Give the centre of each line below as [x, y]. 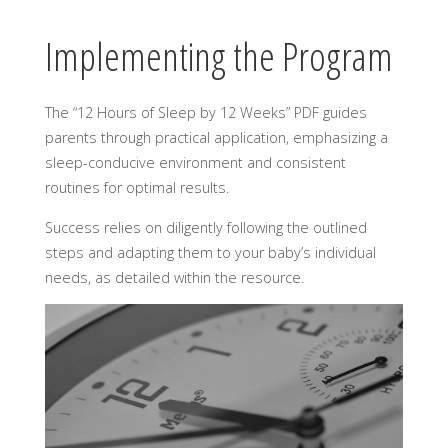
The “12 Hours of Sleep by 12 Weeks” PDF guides [205, 113]
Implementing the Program [218, 56]
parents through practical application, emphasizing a [216, 138]
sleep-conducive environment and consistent [195, 163]
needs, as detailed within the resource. [174, 277]
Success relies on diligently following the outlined [205, 227]
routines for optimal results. [136, 188]
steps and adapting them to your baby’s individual [210, 252]
